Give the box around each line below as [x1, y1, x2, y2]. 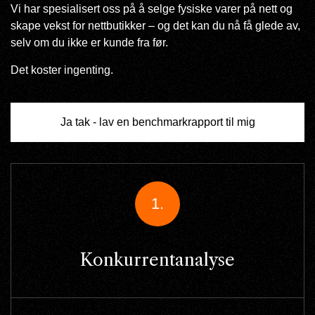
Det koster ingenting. [11, 64, 113, 77]
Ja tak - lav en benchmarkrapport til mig [60, 115, 255, 128]
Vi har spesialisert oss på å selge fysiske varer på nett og [11, 3, 292, 15]
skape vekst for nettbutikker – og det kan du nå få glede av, [11, 20, 300, 32]
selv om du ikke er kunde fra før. [11, 37, 168, 49]
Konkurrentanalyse [80, 249, 235, 270]
